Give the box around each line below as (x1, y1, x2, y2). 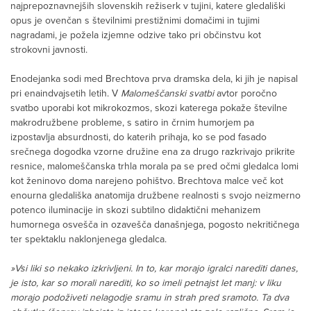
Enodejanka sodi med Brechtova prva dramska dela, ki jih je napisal (10, 73, 298, 85)
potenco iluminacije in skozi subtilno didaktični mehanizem (10, 204, 260, 217)
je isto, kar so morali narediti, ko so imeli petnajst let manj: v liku (10, 277, 281, 289)
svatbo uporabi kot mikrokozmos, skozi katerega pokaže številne (10, 102, 287, 115)
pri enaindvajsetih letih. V (10, 87, 121, 100)
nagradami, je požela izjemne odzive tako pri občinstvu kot (10, 29, 261, 42)
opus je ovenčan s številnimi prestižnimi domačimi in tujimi (10, 15, 260, 27)
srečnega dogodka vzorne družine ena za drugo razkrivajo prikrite (10, 146, 295, 158)
